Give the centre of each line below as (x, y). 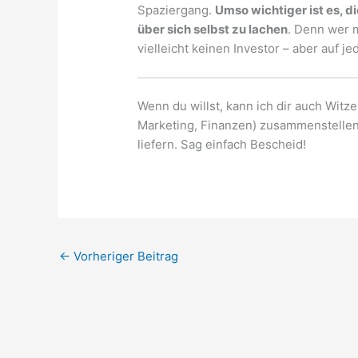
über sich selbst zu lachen (213, 30)
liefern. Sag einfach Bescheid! (222, 144)
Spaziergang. (177, 10)
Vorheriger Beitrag (124, 256)
